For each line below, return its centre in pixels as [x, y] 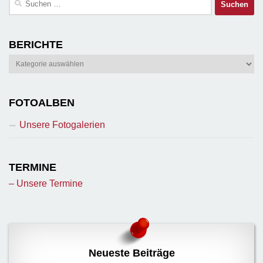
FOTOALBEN [42, 103]
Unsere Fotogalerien [62, 125]
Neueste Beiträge [131, 253]
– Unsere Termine [46, 184]
